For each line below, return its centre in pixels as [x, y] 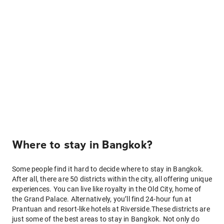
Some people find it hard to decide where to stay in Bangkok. [108, 169]
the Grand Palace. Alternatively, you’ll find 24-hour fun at [102, 199]
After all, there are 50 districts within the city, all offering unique [112, 179]
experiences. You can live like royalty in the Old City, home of [107, 189]
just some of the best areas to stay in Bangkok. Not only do [106, 219]
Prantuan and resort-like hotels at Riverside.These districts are [111, 209]
